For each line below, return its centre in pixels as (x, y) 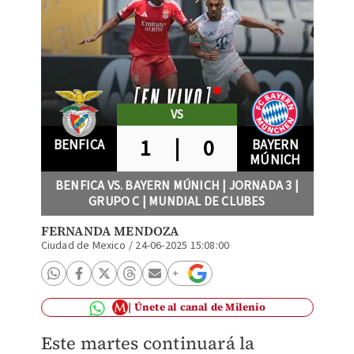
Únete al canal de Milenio (200, 307)
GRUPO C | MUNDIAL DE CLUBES (177, 201)
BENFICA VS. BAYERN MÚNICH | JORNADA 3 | (177, 186)
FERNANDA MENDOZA (110, 231)
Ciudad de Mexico (83, 246)
